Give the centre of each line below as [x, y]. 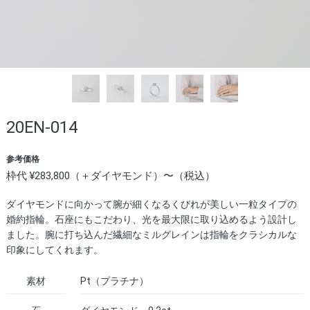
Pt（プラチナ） [115, 281]
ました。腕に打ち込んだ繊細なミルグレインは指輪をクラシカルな [151, 235]
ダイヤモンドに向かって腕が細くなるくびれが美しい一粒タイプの [151, 204]
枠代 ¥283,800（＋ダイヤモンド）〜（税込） [110, 176]
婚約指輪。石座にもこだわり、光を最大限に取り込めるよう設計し [151, 219]
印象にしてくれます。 [54, 250]
